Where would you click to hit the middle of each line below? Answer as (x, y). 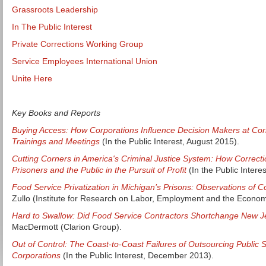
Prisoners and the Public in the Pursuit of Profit (99, 170)
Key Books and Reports (56, 113)
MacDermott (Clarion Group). (67, 227)
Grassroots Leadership (55, 9)
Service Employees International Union (85, 61)
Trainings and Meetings (56, 141)
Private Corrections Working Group (77, 44)
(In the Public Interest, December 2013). (138, 255)
